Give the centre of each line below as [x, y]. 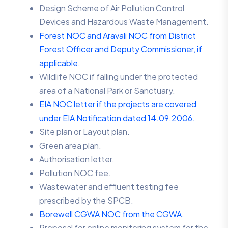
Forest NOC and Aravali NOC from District [118, 36]
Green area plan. [70, 146]
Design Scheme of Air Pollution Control [112, 8]
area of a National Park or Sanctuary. [107, 91]
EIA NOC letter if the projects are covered [118, 104]
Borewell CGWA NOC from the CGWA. [112, 214]
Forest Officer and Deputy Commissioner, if [121, 49]
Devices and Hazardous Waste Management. [125, 22]
